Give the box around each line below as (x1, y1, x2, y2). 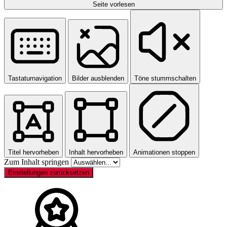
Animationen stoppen (133, 148, 195, 157)
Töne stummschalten (134, 74, 196, 83)
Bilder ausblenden (72, 74, 124, 83)
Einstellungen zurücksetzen (8, 169, 89, 177)
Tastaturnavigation (8, 74, 62, 83)
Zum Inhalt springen (4, 158, 71, 167)
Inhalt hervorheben (69, 148, 123, 157)
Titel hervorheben (8, 148, 59, 157)
